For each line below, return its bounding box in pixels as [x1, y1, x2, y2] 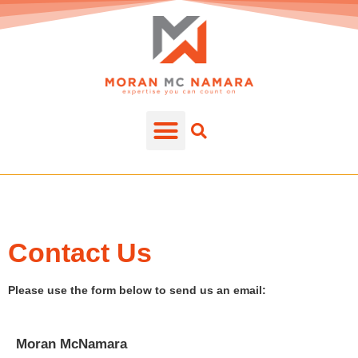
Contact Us [8, 237, 152, 268]
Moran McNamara [16, 336, 127, 352]
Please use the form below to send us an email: [8, 284, 266, 296]
